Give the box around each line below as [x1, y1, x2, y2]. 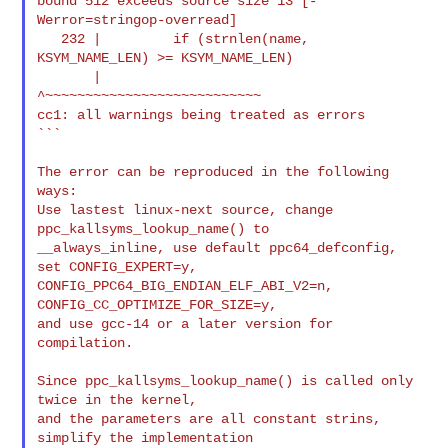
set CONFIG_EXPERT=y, [37, 258, 198, 275]
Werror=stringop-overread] [37, 11, 238, 28]
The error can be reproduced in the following [37, 163, 390, 180]
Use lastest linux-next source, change [37, 201, 334, 218]
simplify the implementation [37, 429, 254, 446]
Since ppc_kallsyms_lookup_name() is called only [37, 372, 414, 389]
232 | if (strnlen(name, [37, 30, 62, 47]
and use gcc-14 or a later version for [37, 315, 334, 332]
